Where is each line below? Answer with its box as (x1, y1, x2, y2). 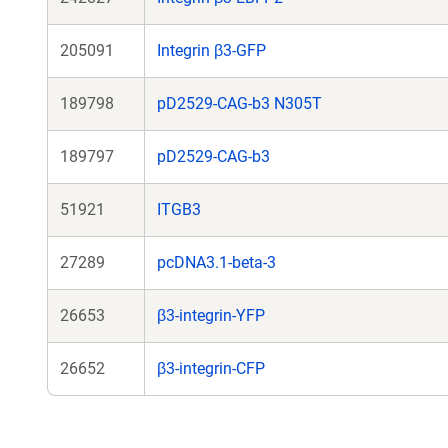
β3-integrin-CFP (157, 359, 265, 378)
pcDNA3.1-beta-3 (157, 253, 276, 272)
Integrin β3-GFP (157, 41, 266, 60)
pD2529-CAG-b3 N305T (157, 94, 322, 113)
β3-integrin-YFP (157, 306, 265, 325)
